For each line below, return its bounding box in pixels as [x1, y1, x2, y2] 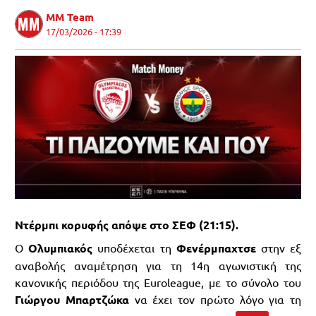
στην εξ [255, 241, 302, 255]
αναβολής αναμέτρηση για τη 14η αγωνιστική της [15, 258, 301, 272]
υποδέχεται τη [92, 241, 176, 255]
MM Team [46, 10, 94, 24]
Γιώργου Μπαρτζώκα [15, 292, 129, 307]
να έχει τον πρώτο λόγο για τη [128, 292, 301, 306]
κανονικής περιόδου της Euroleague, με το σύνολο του [15, 275, 301, 289]
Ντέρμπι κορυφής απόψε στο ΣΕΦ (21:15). [15, 217, 238, 232]
